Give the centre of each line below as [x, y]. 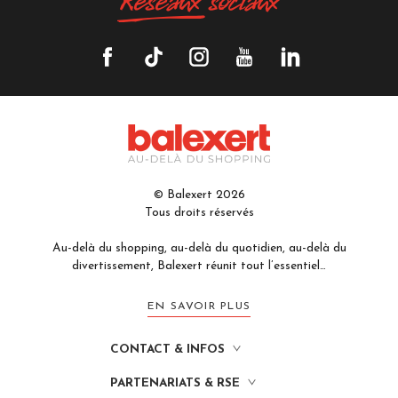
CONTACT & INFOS [167, 350]
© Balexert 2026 [199, 195]
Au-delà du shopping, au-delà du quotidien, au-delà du [199, 249]
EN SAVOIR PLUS [199, 306]
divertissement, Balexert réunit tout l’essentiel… [199, 267]
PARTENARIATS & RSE [175, 383]
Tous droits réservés [199, 213]
